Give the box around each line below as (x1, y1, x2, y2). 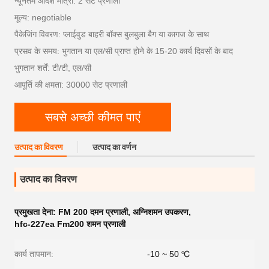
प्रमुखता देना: (14, 207, 58, 217)
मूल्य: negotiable (14, 13, 71, 22)
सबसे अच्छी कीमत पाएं (45, 110, 141, 124)
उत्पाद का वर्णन (92, 142, 136, 152)
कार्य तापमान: (14, 249, 53, 259)
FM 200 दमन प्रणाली (58, 207, 128, 217)
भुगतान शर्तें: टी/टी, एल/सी (14, 63, 91, 73)
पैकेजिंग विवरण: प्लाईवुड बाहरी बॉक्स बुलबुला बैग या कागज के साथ (14, 29, 209, 39)
